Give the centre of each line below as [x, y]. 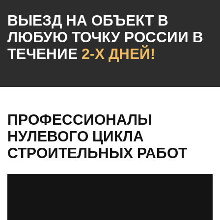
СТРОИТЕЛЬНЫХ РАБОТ [97, 153]
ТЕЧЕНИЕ [44, 54]
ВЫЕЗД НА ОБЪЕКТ [82, 21]
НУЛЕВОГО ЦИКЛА [76, 137]
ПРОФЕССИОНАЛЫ [80, 120]
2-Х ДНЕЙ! [118, 54]
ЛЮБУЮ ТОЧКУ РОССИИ [100, 37]
